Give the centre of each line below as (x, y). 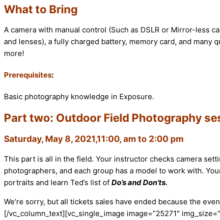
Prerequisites (28, 75)
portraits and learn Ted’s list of (58, 183)
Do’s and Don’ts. (139, 183)
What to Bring (41, 9)
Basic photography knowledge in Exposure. (79, 97)
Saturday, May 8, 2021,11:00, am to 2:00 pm (94, 138)
